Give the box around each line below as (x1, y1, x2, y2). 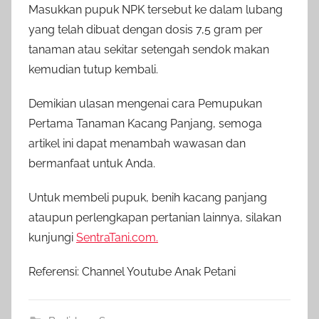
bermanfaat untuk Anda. (28, 156, 155, 170)
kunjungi (28, 230, 76, 244)
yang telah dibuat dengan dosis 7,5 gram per (28, 22, 263, 36)
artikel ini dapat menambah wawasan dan (28, 136, 246, 150)
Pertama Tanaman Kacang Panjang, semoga (28, 116, 262, 130)
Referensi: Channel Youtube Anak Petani (28, 264, 236, 278)
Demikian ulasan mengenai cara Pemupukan (28, 96, 262, 110)
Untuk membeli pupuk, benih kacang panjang (28, 190, 267, 204)
